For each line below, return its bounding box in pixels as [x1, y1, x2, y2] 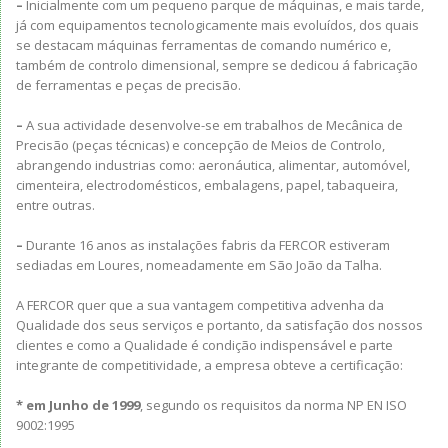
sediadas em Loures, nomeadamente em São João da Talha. [16, 256, 382, 274]
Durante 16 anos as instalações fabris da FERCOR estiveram [23, 236, 390, 254]
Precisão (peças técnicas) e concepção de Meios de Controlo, [16, 136, 385, 154]
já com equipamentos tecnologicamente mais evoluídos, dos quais [16, 16, 419, 34]
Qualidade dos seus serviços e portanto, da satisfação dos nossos [16, 316, 423, 334]
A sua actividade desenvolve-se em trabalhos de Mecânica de [26, 116, 403, 134]
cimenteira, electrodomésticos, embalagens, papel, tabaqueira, [16, 176, 398, 194]
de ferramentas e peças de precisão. [16, 76, 241, 94]
